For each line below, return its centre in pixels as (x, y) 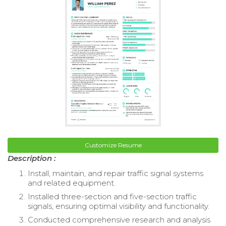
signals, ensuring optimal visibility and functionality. (119, 206)
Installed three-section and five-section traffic (112, 197)
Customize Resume (113, 145)
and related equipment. (72, 183)
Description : (32, 158)
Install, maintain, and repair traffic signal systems (116, 174)
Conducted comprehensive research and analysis (119, 220)
